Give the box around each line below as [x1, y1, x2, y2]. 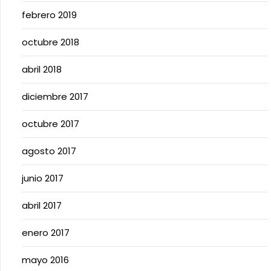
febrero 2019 [22, 8, 77, 21]
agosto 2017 [22, 145, 76, 157]
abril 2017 [22, 199, 62, 212]
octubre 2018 [22, 36, 79, 48]
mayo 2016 [22, 253, 69, 266]
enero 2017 [22, 226, 70, 239]
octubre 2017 [22, 117, 79, 130]
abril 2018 [22, 63, 62, 76]
